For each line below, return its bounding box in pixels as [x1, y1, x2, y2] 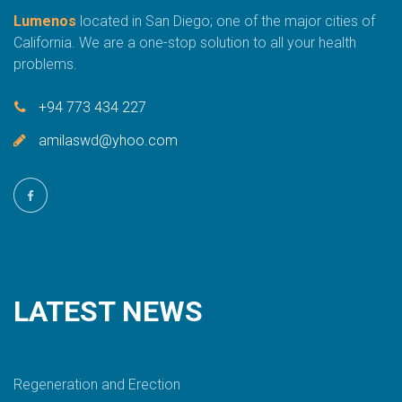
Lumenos [13, 12, 76, 30]
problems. [13, 55, 77, 73]
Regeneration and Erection [13, 375, 184, 393]
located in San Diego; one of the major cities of [76, 12, 375, 30]
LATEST [13, 293, 115, 328]
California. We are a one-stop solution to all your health [13, 33, 356, 51]
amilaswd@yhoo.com [39, 131, 178, 149]
